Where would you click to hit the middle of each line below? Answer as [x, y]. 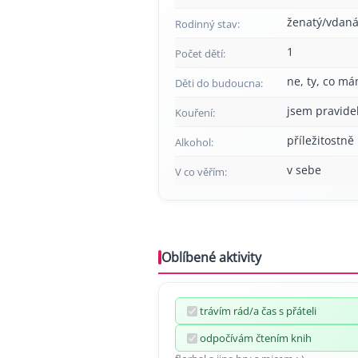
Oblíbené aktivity [211, 257]
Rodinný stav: [207, 24]
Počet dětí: [200, 54]
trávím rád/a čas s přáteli [258, 311]
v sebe [304, 170]
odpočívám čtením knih [256, 338]
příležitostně [320, 140]
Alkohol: [194, 142]
